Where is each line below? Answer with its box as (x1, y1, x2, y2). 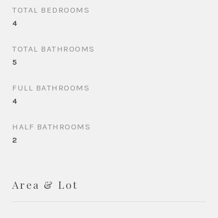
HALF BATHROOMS (12, 122, 91, 131)
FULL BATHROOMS (12, 83, 90, 92)
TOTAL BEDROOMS (12, 5, 90, 15)
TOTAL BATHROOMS (12, 44, 95, 54)
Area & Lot (12, 178, 78, 191)
